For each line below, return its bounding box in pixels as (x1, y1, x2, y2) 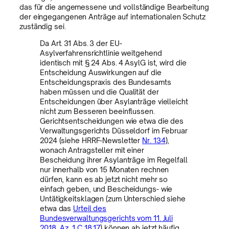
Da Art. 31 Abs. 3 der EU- (40, 38, 122, 48)
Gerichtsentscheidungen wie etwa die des (40, 116, 184, 125)
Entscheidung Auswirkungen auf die (40, 67, 162, 77)
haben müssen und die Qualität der (40, 87, 159, 96)
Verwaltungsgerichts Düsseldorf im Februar (40, 126, 188, 135)
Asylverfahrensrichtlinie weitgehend (40, 48, 162, 57)
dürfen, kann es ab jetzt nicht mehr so (40, 174, 168, 184)
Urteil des (73, 203, 107, 213)
